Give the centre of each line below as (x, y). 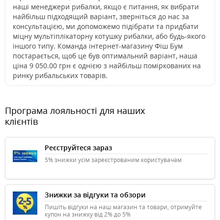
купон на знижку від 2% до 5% (88, 215)
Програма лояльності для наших (75, 111)
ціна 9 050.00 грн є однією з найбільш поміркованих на (107, 66)
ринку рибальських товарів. (60, 76)
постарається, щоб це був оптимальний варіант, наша (105, 56)
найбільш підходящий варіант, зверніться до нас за (101, 17)
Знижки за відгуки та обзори (95, 195)
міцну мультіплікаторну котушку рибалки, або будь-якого (109, 36)
